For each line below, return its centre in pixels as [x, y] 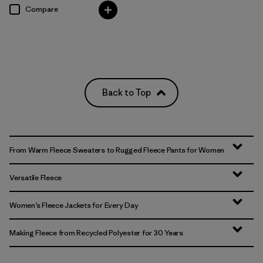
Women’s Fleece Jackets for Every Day [74, 205]
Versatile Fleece [36, 178]
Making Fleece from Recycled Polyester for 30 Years [96, 233]
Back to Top [127, 93]
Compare [42, 9]
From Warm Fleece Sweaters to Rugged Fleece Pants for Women [117, 150]
